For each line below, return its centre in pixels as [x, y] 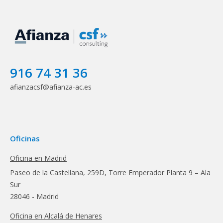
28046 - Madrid [34, 196]
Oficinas [25, 138]
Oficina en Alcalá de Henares [56, 216]
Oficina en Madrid [38, 158]
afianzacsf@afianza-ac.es [51, 87]
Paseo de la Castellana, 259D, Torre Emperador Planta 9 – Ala [110, 172]
